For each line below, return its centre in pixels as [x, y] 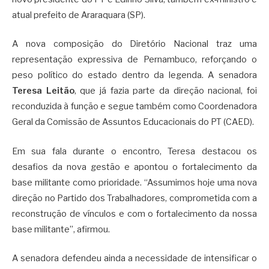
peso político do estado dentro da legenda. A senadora [134, 75]
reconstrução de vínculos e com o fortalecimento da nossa [134, 213]
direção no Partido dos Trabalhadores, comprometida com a [134, 198]
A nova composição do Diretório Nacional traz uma [134, 44]
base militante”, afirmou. [61, 229]
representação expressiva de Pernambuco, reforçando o [134, 60]
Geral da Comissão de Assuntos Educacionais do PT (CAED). [133, 122]
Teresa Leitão [43, 91]
